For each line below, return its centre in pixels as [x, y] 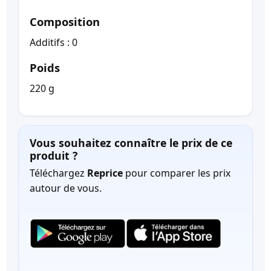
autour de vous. [66, 188]
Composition [65, 21]
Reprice [105, 173]
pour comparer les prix [177, 173]
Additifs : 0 [54, 42]
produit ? [54, 155]
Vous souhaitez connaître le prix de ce [131, 142]
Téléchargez [58, 173]
